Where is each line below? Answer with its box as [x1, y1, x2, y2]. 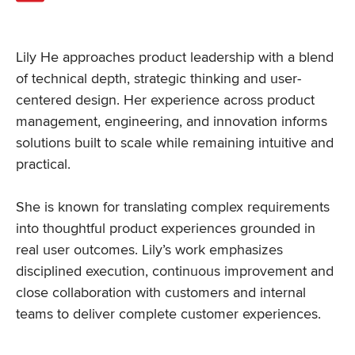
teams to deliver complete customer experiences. [16, 304, 321, 323]
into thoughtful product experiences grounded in [16, 219, 315, 237]
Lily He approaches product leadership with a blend [16, 48, 334, 66]
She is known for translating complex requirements [16, 197, 330, 216]
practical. [16, 155, 71, 173]
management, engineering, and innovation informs [16, 112, 327, 130]
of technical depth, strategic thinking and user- [16, 69, 301, 87]
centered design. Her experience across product [16, 90, 315, 109]
